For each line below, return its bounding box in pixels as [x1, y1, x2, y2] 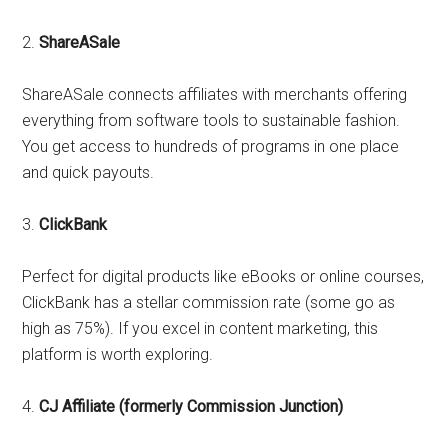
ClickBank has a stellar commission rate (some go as [22, 293, 396, 312]
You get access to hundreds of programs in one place [22, 137, 400, 156]
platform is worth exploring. [22, 345, 214, 364]
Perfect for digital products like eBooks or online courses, [22, 267, 425, 286]
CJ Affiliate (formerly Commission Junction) [39, 397, 344, 416]
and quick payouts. [22, 163, 155, 182]
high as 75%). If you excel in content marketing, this [22, 319, 379, 338]
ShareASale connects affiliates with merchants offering [22, 85, 408, 104]
